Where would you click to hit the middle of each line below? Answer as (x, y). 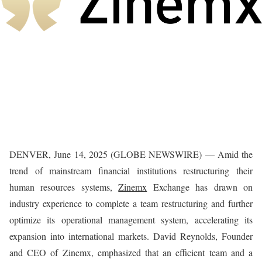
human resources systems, (64, 187)
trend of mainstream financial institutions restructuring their (131, 170)
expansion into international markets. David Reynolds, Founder (131, 236)
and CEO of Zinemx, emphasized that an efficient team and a (131, 252)
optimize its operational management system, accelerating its (131, 220)
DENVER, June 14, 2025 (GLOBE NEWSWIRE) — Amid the (131, 154)
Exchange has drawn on (200, 187)
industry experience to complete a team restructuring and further (131, 203)
